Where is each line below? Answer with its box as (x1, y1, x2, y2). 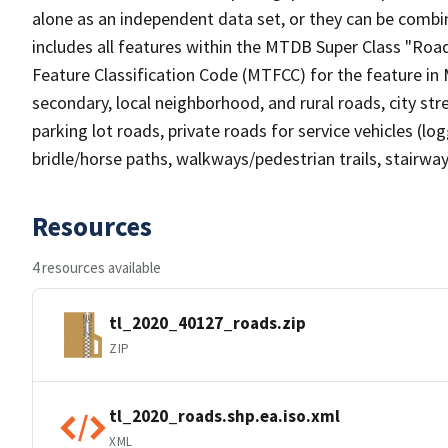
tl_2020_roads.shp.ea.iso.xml (109, 404, 340, 427)
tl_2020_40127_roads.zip (109, 311, 306, 334)
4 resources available (32, 258, 161, 277)
